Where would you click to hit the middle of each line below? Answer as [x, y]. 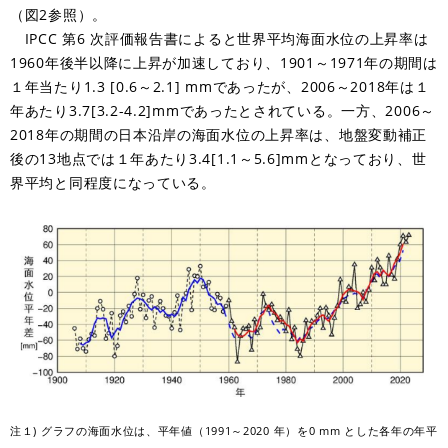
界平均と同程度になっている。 [113, 182]
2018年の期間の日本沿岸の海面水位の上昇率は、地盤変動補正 [218, 134]
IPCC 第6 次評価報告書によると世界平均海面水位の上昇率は [219, 38]
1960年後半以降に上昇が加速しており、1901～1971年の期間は [224, 62]
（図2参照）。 [58, 14]
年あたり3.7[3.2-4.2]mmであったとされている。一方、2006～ [222, 110]
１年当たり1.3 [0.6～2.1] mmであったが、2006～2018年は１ [220, 86]
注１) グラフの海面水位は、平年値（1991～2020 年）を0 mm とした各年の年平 [224, 431]
